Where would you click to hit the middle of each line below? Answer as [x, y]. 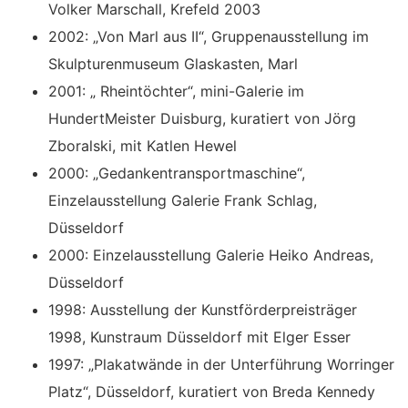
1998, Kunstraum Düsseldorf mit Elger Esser [200, 337]
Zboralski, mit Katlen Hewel [143, 146]
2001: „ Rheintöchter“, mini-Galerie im [177, 92]
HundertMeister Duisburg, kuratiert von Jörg [203, 119]
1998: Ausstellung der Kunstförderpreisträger [203, 310]
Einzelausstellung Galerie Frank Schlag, [183, 201]
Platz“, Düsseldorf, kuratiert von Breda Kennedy [212, 392]
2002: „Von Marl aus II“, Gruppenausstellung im [209, 37]
